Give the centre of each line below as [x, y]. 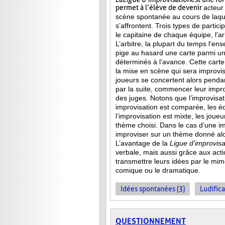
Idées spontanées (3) [153, 189]
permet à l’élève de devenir [159, 8]
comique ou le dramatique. [158, 171]
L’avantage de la [143, 143]
